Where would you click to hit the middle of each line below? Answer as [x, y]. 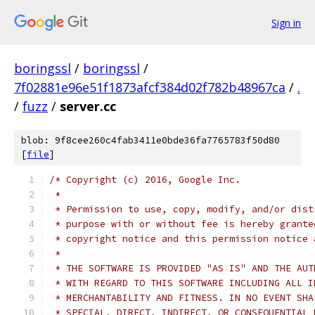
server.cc [88, 106]
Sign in [286, 22]
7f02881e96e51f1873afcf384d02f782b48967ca [150, 87]
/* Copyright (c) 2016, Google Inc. [145, 180]
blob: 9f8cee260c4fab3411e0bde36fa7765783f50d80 [150, 140]
